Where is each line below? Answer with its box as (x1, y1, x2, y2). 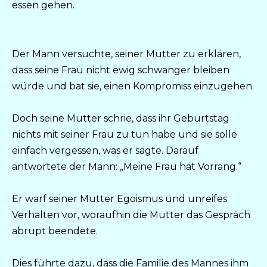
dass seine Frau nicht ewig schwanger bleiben (12, 64, 229, 76)
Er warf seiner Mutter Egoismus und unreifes (12, 193, 227, 205)
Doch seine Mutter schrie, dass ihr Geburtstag (12, 113, 229, 125)
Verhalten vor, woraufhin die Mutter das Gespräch (12, 209, 250, 221)
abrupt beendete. (12, 225, 98, 237)
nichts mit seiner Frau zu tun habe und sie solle (12, 129, 237, 141)
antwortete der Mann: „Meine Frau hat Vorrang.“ (12, 161, 241, 173)
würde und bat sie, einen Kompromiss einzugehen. (12, 80, 254, 92)
